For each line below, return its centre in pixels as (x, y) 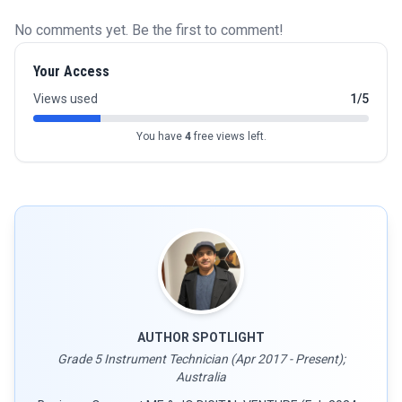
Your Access (71, 71)
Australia (201, 377)
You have (160, 136)
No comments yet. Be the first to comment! (149, 30)
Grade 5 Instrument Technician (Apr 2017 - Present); (201, 359)
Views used (66, 99)
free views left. (228, 136)
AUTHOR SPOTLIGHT (201, 337)
